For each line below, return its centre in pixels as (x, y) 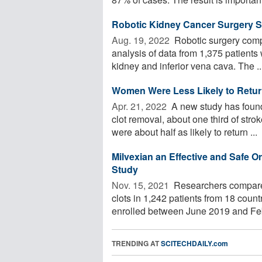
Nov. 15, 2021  (142, 185)
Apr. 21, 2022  (140, 106)
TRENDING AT (136, 243)
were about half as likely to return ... (185, 132)
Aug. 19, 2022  (142, 40)
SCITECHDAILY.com (194, 243)
